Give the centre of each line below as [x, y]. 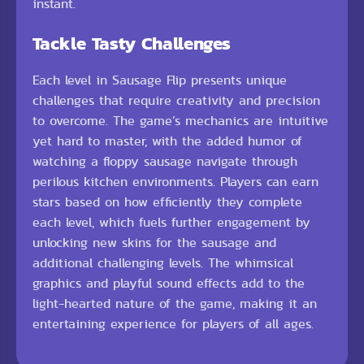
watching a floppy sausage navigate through [165, 161]
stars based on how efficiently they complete [167, 202]
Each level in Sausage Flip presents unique [160, 80]
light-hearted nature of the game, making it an [175, 303]
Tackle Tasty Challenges [132, 43]
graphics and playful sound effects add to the [169, 283]
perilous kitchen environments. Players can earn [175, 182]
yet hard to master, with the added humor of [167, 141]
